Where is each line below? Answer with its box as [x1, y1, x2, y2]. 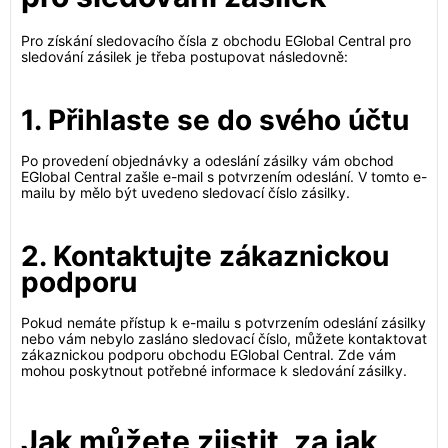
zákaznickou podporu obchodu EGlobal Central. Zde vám [21, 346, 396, 363]
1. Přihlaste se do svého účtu [21, 103, 409, 137]
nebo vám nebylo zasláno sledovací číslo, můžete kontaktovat [21, 330, 427, 347]
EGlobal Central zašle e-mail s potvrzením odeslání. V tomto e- [21, 168, 427, 185]
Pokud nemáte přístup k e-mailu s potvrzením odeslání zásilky [21, 314, 426, 331]
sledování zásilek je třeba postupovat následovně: [21, 48, 348, 65]
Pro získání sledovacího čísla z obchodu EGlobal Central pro [21, 32, 411, 49]
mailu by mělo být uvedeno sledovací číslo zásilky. [21, 184, 350, 201]
